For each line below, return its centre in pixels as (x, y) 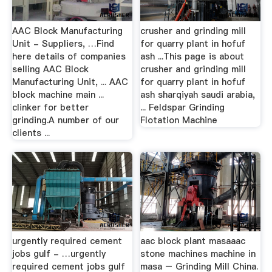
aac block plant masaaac (193, 241)
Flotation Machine (179, 121)
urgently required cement (67, 241)
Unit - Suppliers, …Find (63, 44)
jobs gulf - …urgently (59, 253)
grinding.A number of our (65, 121)
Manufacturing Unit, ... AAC (70, 82)
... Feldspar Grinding (183, 108)
